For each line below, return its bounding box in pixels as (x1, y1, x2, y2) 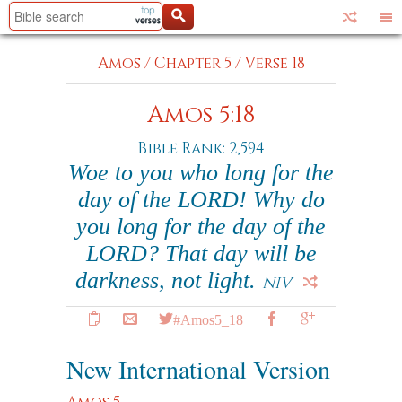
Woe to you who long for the (68, 160, 334, 186)
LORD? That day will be (85, 240, 317, 267)
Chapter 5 (153, 53, 232, 74)
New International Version (66, 352, 330, 386)
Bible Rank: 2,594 (137, 138, 265, 159)
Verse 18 (244, 53, 305, 74)
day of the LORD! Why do (77, 187, 325, 213)
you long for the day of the (76, 214, 326, 240)
